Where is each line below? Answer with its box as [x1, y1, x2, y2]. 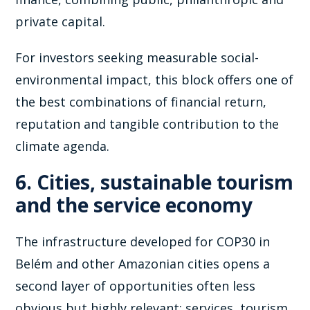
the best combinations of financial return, [15, 93, 267, 111]
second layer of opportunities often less [15, 277, 256, 295]
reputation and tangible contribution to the [15, 116, 280, 133]
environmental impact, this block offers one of [15, 71, 294, 89]
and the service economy [15, 192, 253, 219]
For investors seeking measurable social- [15, 49, 259, 66]
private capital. [15, 13, 106, 30]
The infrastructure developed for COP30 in [15, 233, 271, 250]
